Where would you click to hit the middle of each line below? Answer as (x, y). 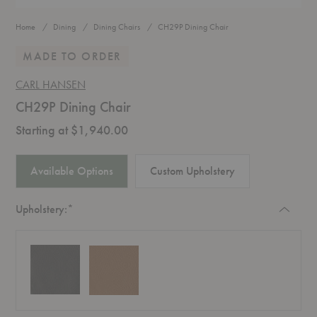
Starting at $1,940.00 (72, 130)
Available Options (72, 171)
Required (93, 209)
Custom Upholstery (192, 171)
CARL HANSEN (51, 85)
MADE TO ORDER (72, 57)
